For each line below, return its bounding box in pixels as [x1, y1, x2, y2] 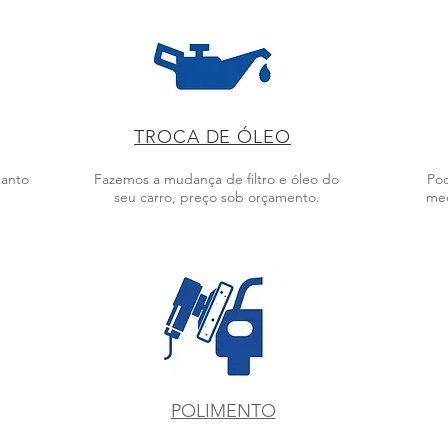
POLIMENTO [170, 400, 276, 422]
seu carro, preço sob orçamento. [113, 188, 320, 206]
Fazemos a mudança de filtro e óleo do [94, 170, 339, 188]
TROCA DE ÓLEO [134, 126, 291, 148]
